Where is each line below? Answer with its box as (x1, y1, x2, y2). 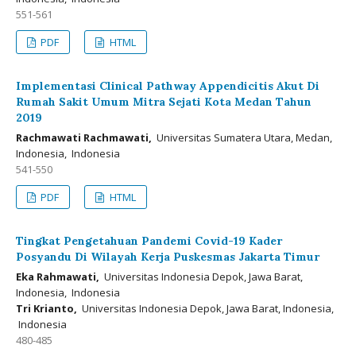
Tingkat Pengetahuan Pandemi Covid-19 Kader (16, 234, 282, 248)
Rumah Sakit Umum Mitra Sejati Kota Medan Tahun (16, 95, 311, 109)
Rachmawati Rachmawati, (16, 130, 152, 145)
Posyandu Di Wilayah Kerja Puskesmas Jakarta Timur (16, 250, 319, 264)
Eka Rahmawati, (16, 269, 99, 284)
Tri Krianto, (16, 301, 77, 315)
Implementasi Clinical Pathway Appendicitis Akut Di (16, 79, 319, 93)
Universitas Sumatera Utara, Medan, (152, 130, 332, 145)
